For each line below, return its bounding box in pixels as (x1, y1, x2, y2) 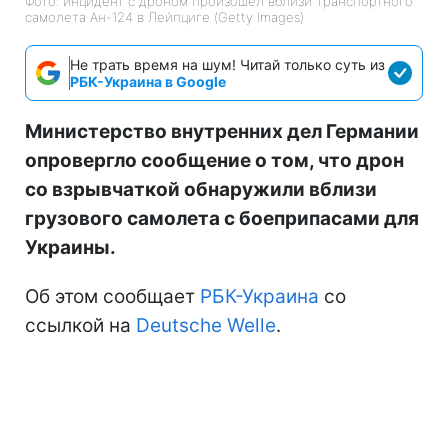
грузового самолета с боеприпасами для (25, 206, 419, 230)
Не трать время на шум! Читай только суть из (70, 55, 385, 73)
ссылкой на (25, 313, 136, 337)
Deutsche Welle (136, 313, 276, 337)
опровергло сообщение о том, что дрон (25, 148, 404, 172)
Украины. (25, 235, 116, 259)
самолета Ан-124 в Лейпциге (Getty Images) (25, 8, 304, 25)
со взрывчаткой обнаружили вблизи (25, 177, 377, 201)
